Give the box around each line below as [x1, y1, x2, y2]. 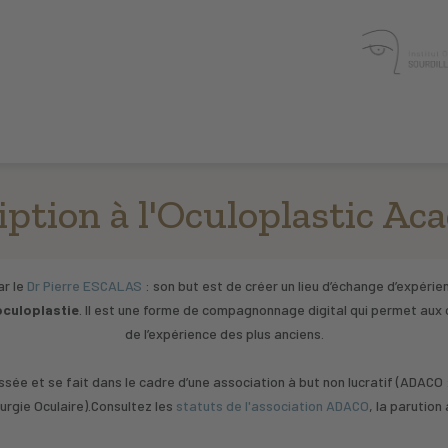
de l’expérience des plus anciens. [124, 324, 324, 342]
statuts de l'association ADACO [175, 396, 369, 414]
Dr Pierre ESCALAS [26, 276, 142, 294]
